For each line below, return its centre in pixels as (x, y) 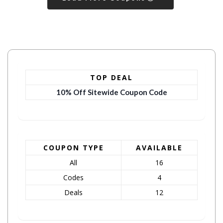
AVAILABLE (159, 148)
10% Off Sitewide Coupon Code (111, 92)
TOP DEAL (111, 78)
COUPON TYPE (73, 148)
